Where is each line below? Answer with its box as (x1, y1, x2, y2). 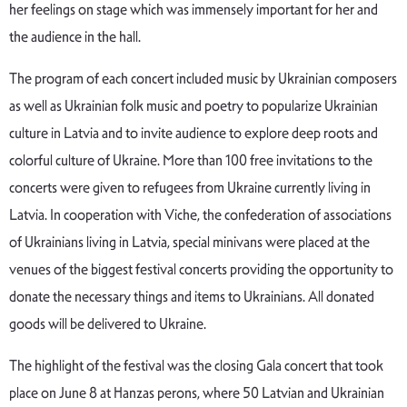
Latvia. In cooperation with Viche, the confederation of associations (9, 205, 392, 225)
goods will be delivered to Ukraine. (9, 314, 206, 334)
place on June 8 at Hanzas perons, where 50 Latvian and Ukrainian (9, 383, 384, 403)
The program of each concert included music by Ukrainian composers (9, 69, 397, 89)
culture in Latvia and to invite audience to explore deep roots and (9, 124, 378, 144)
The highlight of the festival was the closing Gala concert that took (9, 356, 383, 376)
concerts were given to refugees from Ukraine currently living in (9, 178, 371, 198)
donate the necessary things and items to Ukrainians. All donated (9, 287, 374, 307)
